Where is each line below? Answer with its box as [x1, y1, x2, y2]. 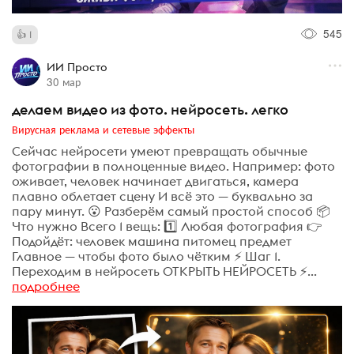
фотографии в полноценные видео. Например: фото [12, 158, 335, 174]
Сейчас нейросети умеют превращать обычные [12, 143, 307, 159]
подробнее [12, 278, 80, 294]
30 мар [46, 73, 81, 89]
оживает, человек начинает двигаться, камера [12, 173, 299, 189]
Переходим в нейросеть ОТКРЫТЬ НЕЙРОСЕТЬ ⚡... [12, 263, 317, 279]
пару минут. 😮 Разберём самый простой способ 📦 [12, 203, 330, 219]
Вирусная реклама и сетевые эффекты [12, 120, 194, 137]
